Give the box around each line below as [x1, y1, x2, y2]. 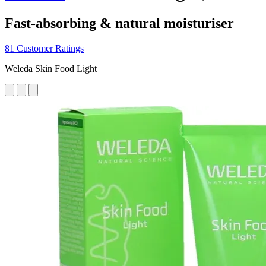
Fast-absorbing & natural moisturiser [5, 15, 234, 31]
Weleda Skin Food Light [5, 63, 97, 74]
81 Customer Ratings [5, 43, 84, 53]
